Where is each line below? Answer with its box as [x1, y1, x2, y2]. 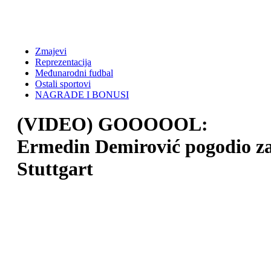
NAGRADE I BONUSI [35, 90, 129, 100]
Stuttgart [17, 158, 93, 180]
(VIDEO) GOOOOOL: [17, 113, 208, 135]
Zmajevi [35, 46, 67, 56]
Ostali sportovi [35, 79, 91, 89]
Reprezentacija [35, 57, 91, 67]
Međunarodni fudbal [35, 68, 113, 78]
